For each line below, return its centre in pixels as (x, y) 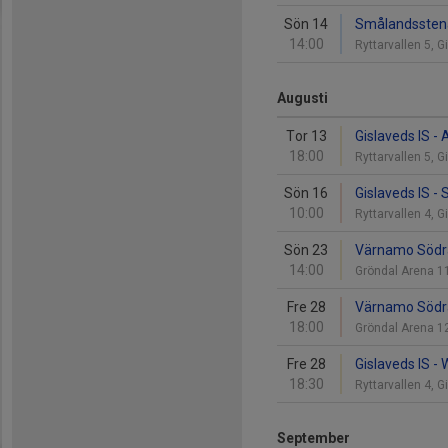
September (313, 438)
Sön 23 (306, 250)
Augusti (302, 98)
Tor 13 (306, 136)
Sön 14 (306, 24)
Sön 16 (306, 193)
